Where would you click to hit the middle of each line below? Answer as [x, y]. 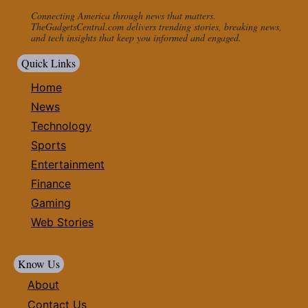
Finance [51, 183]
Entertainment [68, 164]
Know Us [39, 263]
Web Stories [62, 222]
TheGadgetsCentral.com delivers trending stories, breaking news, [156, 26]
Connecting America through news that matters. [123, 15]
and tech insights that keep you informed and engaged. [136, 37]
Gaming [51, 202]
